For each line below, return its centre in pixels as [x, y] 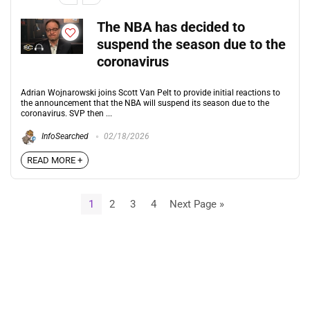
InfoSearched [64, 137]
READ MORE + [55, 160]
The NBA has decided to [171, 27]
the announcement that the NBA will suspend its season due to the [145, 103]
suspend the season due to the [191, 45]
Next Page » [197, 204]
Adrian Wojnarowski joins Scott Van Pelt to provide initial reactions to [151, 93]
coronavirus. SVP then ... [66, 113]
